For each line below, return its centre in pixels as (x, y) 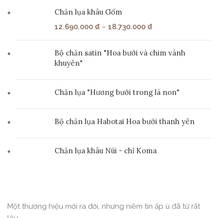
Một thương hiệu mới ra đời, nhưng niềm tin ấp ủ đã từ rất (104, 207)
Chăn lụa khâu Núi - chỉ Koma (106, 151)
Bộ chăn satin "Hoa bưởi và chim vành (120, 53)
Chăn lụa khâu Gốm (88, 12)
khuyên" (69, 63)
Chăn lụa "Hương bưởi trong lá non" (117, 92)
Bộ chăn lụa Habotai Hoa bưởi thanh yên (125, 122)
